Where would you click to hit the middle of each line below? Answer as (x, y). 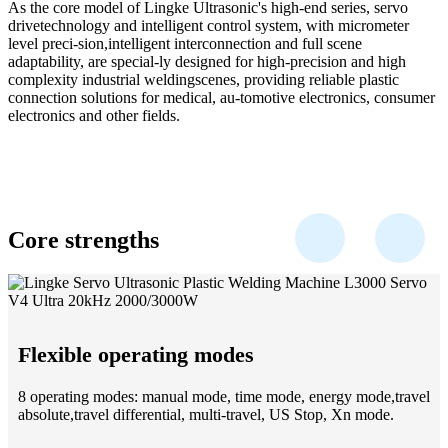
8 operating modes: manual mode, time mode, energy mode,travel (224, 397)
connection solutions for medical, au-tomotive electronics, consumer (221, 98)
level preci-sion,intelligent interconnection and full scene (185, 44)
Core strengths (83, 240)
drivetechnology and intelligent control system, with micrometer (208, 26)
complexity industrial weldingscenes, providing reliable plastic (203, 80)
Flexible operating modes (136, 355)
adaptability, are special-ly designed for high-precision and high (207, 62)
